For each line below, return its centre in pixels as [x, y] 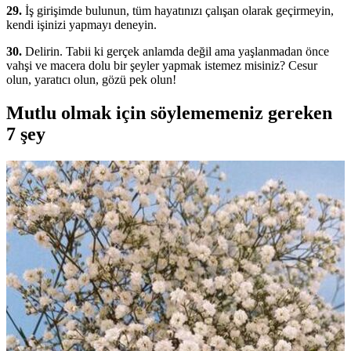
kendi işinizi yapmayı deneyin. [81, 24]
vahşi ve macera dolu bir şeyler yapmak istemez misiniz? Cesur [162, 65]
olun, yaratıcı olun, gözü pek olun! [91, 79]
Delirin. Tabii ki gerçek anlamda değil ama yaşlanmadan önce [175, 51]
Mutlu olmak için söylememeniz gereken [169, 112]
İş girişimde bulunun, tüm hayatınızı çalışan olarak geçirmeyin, [178, 10]
